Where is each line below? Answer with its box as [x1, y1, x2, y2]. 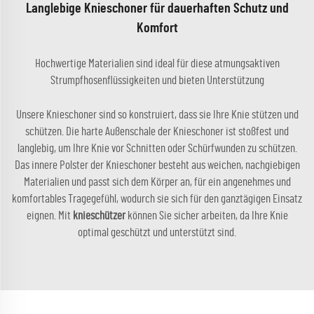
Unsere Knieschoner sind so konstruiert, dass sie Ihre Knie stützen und [15, 109, 299, 121]
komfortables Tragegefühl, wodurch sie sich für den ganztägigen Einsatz [12, 193, 302, 205]
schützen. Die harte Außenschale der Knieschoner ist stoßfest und [25, 125, 289, 137]
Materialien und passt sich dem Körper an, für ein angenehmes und [23, 176, 291, 188]
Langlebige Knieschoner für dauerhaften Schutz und [25, 1, 289, 15]
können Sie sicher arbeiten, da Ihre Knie [127, 210, 288, 221]
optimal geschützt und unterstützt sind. [78, 226, 236, 238]
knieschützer [72, 210, 128, 221]
